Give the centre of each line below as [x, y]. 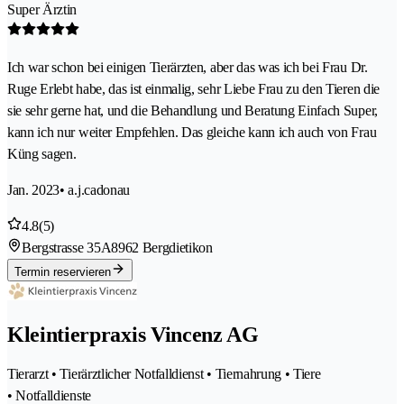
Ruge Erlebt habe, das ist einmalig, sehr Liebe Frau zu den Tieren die [193, 88]
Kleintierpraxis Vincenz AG [133, 335]
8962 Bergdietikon [162, 247]
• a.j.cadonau [95, 189]
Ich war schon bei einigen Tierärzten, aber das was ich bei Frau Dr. [188, 67]
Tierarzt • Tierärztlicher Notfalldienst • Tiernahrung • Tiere [164, 374]
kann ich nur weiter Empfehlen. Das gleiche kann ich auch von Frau [192, 132]
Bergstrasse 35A [67, 247]
